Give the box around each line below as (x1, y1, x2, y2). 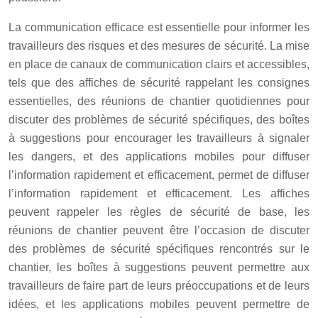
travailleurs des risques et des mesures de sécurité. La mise (9, 39, 309, 52)
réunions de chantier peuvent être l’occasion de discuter (9, 224, 309, 236)
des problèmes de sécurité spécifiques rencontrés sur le (9, 242, 309, 255)
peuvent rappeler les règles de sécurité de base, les (9, 205, 309, 218)
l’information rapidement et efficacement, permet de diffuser (9, 168, 309, 181)
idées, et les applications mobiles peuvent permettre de (9, 297, 309, 310)
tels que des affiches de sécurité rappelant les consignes (9, 76, 309, 89)
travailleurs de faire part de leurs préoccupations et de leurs (9, 279, 309, 292)
